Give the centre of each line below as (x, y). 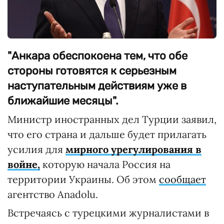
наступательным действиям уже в (97, 85)
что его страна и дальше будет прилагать (107, 134)
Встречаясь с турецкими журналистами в (108, 212)
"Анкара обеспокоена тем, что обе (97, 55)
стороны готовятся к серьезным (92, 70)
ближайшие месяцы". (63, 100)
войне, (24, 164)
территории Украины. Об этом (83, 179)
